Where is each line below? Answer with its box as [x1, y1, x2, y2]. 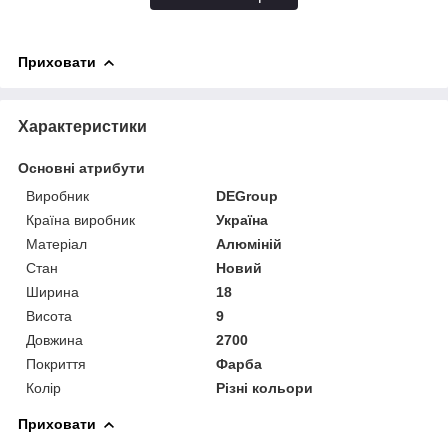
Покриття [26, 355, 86, 372]
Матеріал [26, 235, 87, 252]
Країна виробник [26, 211, 135, 228]
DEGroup [216, 187, 279, 204]
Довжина [26, 331, 83, 348]
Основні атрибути [18, 159, 145, 176]
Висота [26, 307, 72, 324]
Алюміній [216, 235, 283, 252]
